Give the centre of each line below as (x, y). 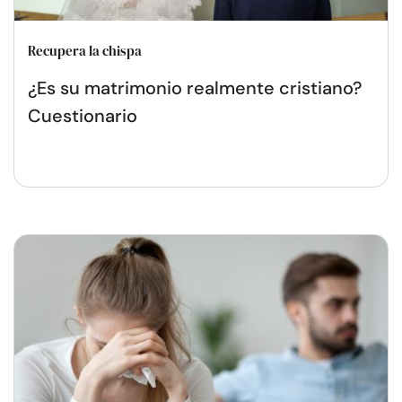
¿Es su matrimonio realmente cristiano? (195, 87)
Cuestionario (83, 115)
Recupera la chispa (85, 50)
